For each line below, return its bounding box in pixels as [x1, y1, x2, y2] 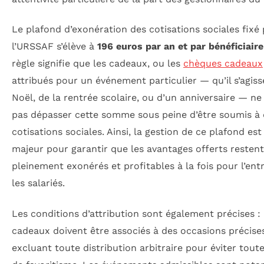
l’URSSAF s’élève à [12, 41, 97, 52]
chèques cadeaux [183, 58, 263, 70]
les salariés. [12, 177, 65, 189]
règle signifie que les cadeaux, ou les [12, 58, 183, 70]
